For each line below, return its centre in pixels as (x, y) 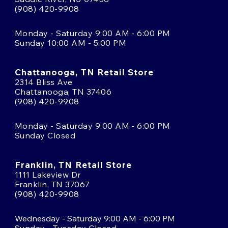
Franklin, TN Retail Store (73, 164)
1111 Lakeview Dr (48, 174)
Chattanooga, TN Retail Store (84, 72)
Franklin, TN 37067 (52, 184)
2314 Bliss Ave (44, 82)
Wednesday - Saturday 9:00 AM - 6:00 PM (95, 218)
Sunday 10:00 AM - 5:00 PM (70, 42)
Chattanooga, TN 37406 (63, 91)
